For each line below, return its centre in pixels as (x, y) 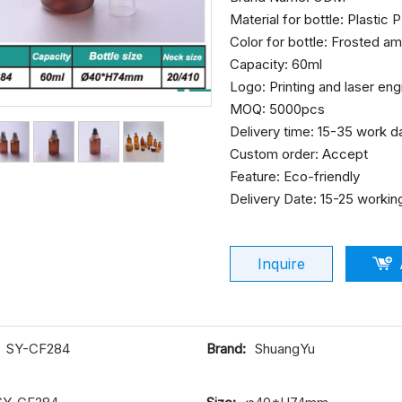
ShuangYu (284, 349)
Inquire (281, 264)
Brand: (226, 349)
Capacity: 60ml (276, 64)
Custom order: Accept (299, 154)
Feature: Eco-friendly (295, 176)
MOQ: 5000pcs (277, 109)
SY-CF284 (38, 349)
